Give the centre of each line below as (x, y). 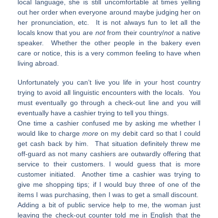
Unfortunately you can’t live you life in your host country (109, 82)
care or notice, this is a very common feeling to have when (109, 53)
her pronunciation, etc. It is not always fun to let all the (109, 23)
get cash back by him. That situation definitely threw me (109, 144)
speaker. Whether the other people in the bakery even (109, 43)
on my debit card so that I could (150, 134)
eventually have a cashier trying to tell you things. (93, 113)
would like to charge (50, 134)
